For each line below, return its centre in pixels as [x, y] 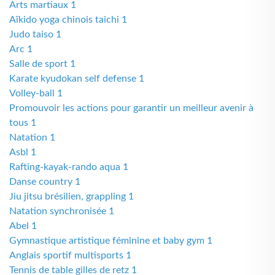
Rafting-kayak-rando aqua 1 [69, 167]
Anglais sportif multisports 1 [70, 255]
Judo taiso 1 [35, 34]
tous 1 [23, 123]
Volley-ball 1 [36, 93]
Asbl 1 [23, 152]
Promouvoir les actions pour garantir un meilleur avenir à [131, 108]
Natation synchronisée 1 [62, 211]
